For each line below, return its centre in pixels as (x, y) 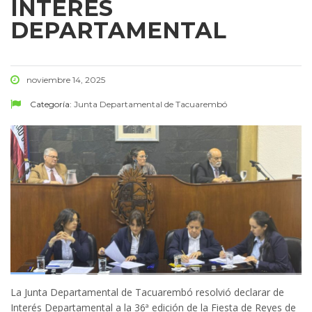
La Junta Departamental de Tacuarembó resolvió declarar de (147, 292)
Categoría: (51, 104)
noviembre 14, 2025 (66, 79)
